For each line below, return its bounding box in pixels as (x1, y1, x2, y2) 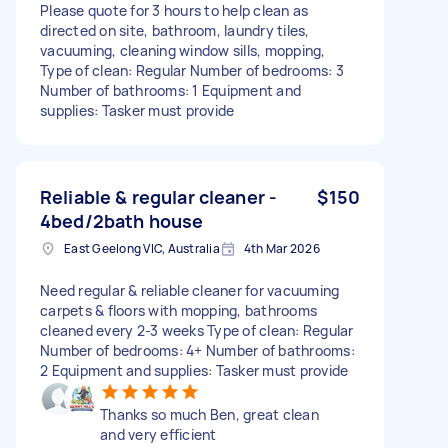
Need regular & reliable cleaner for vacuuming (40, 280, 340, 300)
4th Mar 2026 (243, 239, 320, 257)
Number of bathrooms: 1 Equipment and (40, 80, 301, 100)
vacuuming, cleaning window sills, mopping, (40, 40, 326, 60)
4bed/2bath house (40, 208, 204, 233)
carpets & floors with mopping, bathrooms (40, 300, 317, 320)
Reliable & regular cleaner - (40, 184, 278, 209)
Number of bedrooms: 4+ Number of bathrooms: (40, 340, 355, 360)
